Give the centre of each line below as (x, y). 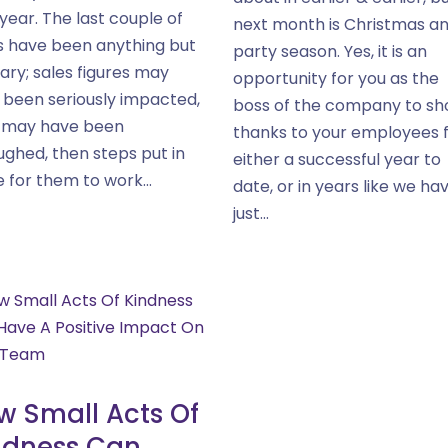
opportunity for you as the (335, 78)
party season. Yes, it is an (329, 51)
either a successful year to (336, 159)
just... (250, 213)
